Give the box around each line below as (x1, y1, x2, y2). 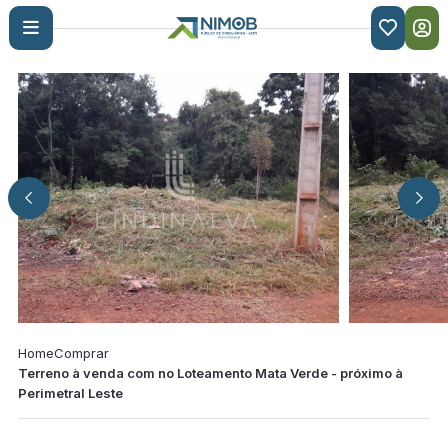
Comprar (53, 345, 109, 361)
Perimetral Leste (17, 385, 123, 401)
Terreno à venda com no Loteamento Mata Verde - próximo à (17, 365, 403, 381)
